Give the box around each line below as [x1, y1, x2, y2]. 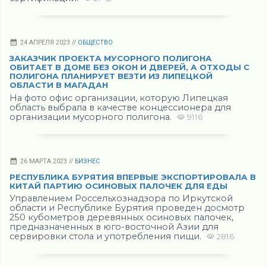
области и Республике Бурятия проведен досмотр [9, 202, 245, 214]
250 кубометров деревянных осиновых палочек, [9, 212, 233, 223]
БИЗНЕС [75, 157, 100, 165]
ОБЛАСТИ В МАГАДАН [9, 80, 108, 90]
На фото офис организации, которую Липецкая [9, 92, 228, 103]
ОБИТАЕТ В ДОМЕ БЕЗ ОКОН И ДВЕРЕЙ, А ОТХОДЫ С [9, 62, 249, 72]
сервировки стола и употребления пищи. [9, 231, 204, 242]
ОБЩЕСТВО [78, 39, 113, 47]
